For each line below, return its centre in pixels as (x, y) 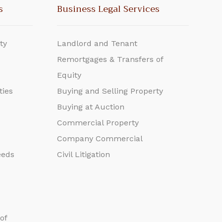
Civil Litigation (83, 154)
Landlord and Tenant (97, 43)
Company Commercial (100, 139)
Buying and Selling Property (110, 91)
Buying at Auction (90, 107)
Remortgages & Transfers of (110, 59)
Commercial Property (98, 123)
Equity (69, 75)
